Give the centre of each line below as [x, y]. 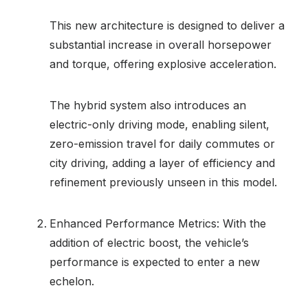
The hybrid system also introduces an [148, 105]
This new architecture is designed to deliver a [167, 25]
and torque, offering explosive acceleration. [163, 64]
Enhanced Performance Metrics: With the [158, 223]
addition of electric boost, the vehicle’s [149, 242]
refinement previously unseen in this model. [163, 182]
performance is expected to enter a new [155, 262]
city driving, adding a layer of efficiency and [162, 163]
